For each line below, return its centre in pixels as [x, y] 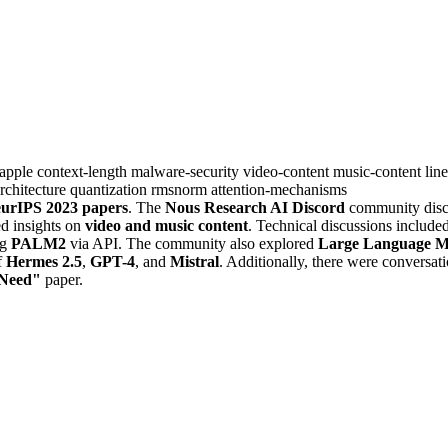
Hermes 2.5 [44, 261]
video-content [288, 171]
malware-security [187, 171]
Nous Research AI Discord [255, 207]
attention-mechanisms [279, 189]
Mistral [194, 261]
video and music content [166, 225]
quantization [110, 189]
